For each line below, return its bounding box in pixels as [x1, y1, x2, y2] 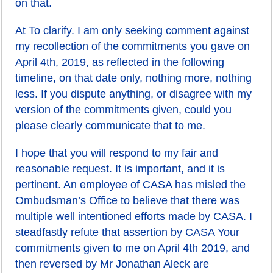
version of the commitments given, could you [15, 104, 232, 116]
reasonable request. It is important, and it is [15, 163, 225, 175]
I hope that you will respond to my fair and [15, 147, 219, 159]
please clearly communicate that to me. [15, 119, 206, 132]
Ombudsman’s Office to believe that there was [15, 194, 240, 207]
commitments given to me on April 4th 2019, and [15, 242, 250, 254]
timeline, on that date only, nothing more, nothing [15, 72, 252, 84]
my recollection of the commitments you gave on [15, 40, 250, 52]
